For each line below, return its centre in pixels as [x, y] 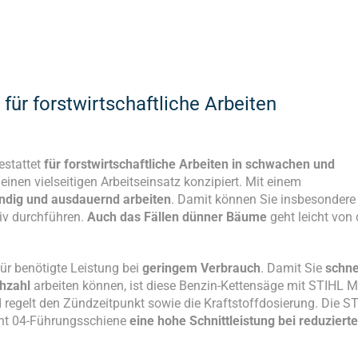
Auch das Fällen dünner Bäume [177, 217]
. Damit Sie [293, 268]
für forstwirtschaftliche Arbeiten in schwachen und [189, 165]
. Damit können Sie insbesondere [263, 200]
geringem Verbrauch [201, 268]
